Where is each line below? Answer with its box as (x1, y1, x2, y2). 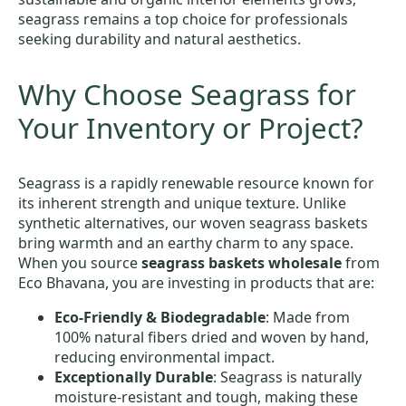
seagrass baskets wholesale (141, 252, 342, 273)
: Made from (266, 306, 350, 327)
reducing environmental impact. (54, 346, 275, 367)
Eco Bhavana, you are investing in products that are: (18, 272, 374, 293)
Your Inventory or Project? (18, 108, 363, 147)
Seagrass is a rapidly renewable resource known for (18, 172, 374, 193)
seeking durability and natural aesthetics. (18, 29, 301, 50)
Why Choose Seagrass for (18, 74, 356, 113)
